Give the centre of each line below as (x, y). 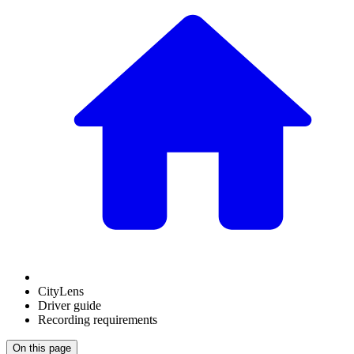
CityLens (61, 291)
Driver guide (70, 305)
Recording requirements (98, 320)
